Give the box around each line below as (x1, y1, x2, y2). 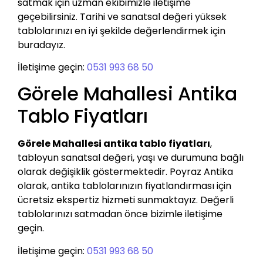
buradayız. (18, 38, 65, 52)
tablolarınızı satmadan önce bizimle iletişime (18, 207, 222, 221)
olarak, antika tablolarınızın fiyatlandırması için (18, 179, 231, 193)
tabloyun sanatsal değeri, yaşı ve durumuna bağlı (18, 151, 244, 165)
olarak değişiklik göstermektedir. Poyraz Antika (18, 165, 233, 179)
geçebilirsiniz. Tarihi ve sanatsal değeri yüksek (18, 9, 227, 23)
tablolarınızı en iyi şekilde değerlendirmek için (18, 23, 225, 38)
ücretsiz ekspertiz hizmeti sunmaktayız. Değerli (18, 193, 234, 207)
